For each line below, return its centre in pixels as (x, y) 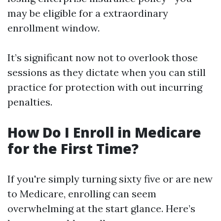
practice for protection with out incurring (105, 87)
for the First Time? (73, 148)
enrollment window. (54, 28)
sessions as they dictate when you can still (107, 72)
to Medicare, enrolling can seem (82, 194)
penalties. (30, 102)
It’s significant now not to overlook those (103, 57)
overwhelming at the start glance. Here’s (101, 208)
